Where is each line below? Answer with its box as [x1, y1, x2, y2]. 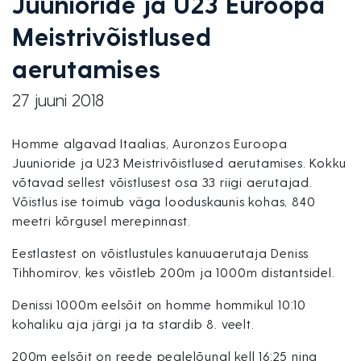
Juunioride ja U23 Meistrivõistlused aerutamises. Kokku [12, 155, 347, 170]
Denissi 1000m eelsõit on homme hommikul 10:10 [12, 297, 306, 312]
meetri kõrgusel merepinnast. [12, 213, 191, 228]
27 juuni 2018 [12, 89, 104, 110]
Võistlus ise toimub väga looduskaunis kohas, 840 [12, 193, 316, 209]
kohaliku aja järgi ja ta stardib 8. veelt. [12, 316, 255, 331]
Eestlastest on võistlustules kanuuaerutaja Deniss [12, 245, 309, 260]
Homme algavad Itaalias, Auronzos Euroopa [12, 135, 288, 151]
